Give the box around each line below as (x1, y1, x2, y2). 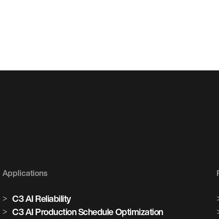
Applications (2, 169, 47, 177)
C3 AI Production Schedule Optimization (12, 207, 163, 216)
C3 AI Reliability (12, 194, 71, 203)
